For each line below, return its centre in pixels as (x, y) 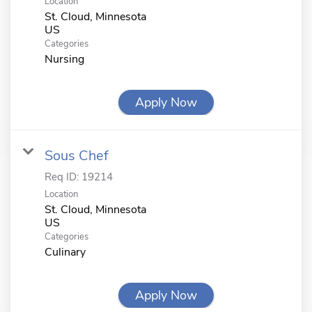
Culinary (65, 252)
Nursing (64, 59)
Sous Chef (77, 155)
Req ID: (63, 177)
